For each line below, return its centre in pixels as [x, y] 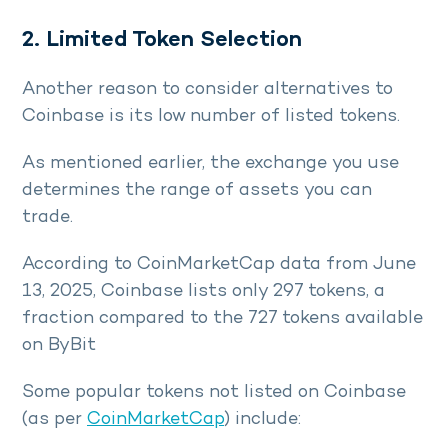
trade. [50, 218]
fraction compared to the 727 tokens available [222, 319]
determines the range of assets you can [197, 191]
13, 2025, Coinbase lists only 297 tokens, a [203, 292]
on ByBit [61, 346]
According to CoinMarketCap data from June [219, 265]
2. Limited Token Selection [162, 41]
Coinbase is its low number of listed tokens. [211, 117]
